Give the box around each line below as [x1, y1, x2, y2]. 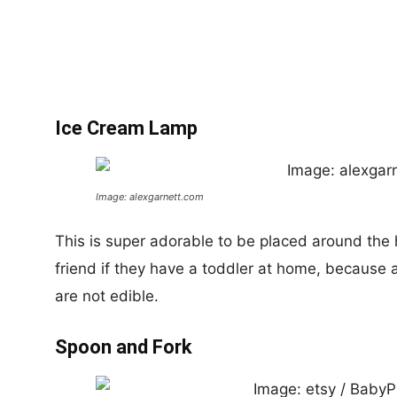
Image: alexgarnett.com [95, 191, 204, 203]
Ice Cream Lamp [55, 117, 198, 139]
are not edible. [55, 287, 159, 305]
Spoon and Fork [55, 336, 192, 358]
